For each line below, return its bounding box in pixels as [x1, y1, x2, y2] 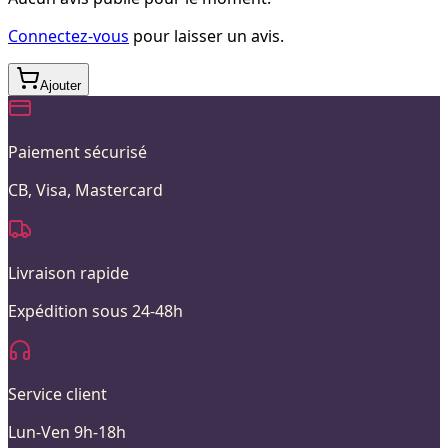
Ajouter [40, 77, 81, 93]
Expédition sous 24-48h [8, 299, 183, 322]
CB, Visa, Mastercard [8, 178, 163, 201]
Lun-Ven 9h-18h [8, 420, 126, 443]
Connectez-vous [8, 24, 129, 47]
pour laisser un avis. [129, 24, 284, 47]
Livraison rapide [8, 261, 129, 284]
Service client [8, 382, 107, 405]
